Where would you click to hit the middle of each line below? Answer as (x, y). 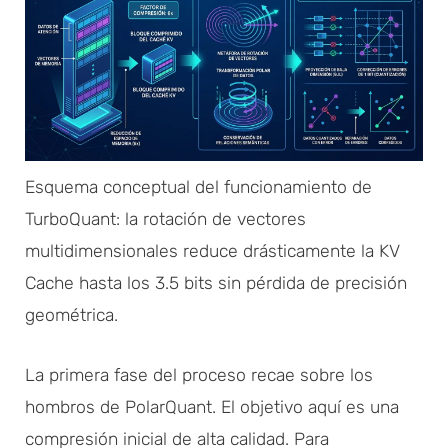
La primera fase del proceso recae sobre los (199, 374)
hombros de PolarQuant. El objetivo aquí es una (212, 406)
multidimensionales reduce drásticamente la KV (212, 250)
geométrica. (71, 314)
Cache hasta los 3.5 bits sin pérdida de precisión (216, 282)
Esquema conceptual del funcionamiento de (198, 186)
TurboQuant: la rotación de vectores (165, 218)
